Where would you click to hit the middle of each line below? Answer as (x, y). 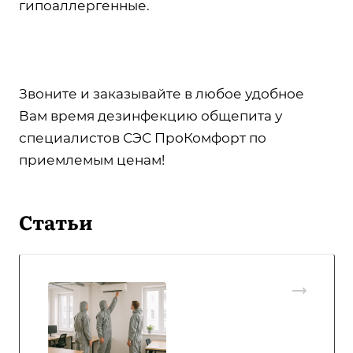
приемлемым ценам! (92, 160)
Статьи (56, 221)
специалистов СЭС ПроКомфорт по (143, 137)
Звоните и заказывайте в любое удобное (162, 93)
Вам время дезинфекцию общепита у (150, 115)
